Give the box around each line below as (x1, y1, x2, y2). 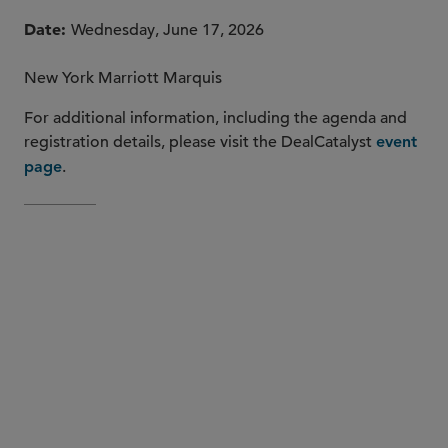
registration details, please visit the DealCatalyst (24, 132, 376, 152)
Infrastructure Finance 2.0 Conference (24, 261, 297, 281)
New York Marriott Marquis (24, 68, 222, 88)
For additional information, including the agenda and (24, 108, 407, 128)
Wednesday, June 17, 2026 (71, 20, 264, 40)
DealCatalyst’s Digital (268, 237, 421, 257)
